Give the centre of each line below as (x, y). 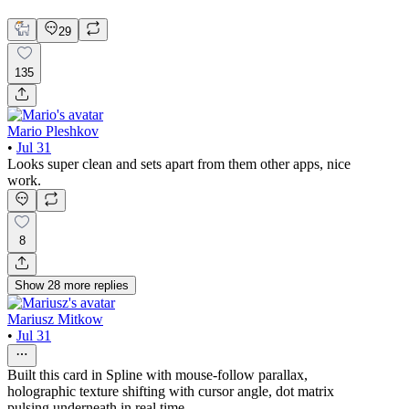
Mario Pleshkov (53, 131)
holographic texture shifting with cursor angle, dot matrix (171, 391)
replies (111, 285)
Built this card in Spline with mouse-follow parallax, (157, 374)
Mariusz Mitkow (55, 319)
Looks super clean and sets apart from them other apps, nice (179, 163)
